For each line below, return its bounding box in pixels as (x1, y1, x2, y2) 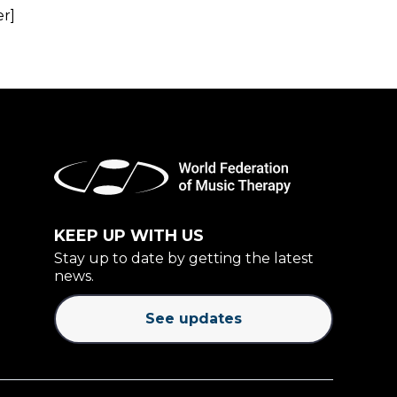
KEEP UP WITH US (54, 226, 208, 245)
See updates (145, 310, 242, 327)
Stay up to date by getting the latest (54, 250, 314, 267)
